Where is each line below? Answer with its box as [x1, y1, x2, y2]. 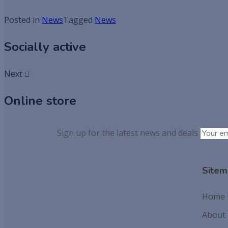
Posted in [4, 14, 42, 26]
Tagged [63, 14, 95, 26]
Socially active [4, 39, 86, 55]
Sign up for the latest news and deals [57, 127, 198, 139]
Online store [4, 93, 76, 109]
